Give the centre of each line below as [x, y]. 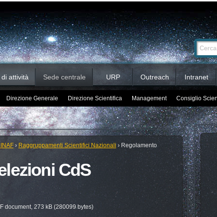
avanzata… [189, 42]
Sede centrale [64, 77]
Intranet [196, 77]
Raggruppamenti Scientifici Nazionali [67, 145]
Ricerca [185, 37]
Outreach [155, 77]
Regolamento [139, 145]
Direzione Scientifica [95, 98]
